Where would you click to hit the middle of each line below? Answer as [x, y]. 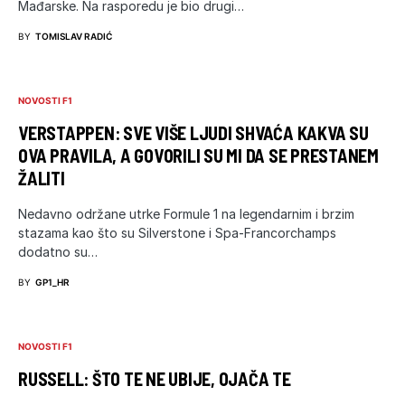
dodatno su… [58, 251]
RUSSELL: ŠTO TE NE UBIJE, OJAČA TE [155, 378]
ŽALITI [42, 178]
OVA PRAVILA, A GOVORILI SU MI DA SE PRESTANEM [198, 155]
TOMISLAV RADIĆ [74, 36]
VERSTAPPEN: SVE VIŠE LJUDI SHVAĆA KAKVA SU [193, 132]
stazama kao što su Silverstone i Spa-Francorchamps [177, 232]
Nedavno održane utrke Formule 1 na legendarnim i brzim [186, 213]
